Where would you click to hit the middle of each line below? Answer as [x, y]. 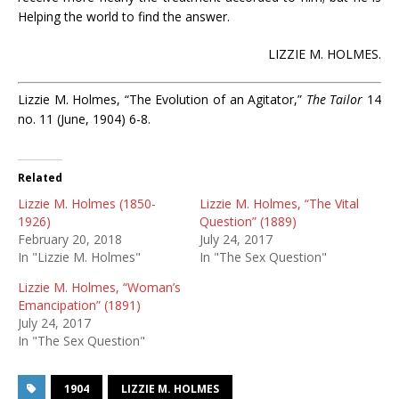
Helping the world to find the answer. [124, 16]
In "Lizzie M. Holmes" [79, 257]
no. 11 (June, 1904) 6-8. [84, 119]
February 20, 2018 [70, 239]
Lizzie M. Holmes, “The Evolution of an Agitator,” [162, 99]
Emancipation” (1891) [79, 305]
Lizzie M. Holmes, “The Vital [279, 204]
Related [40, 178]
